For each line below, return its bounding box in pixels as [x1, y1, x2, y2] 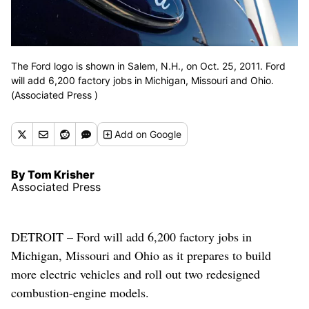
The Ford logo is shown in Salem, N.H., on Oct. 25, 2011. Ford [11, 60, 286, 72]
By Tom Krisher [11, 168, 94, 182]
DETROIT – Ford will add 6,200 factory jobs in [11, 228, 252, 246]
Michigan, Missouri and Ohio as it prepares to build [11, 247, 271, 264]
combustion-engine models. [11, 284, 149, 301]
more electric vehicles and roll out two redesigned [11, 266, 260, 283]
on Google [136, 128, 182, 141]
